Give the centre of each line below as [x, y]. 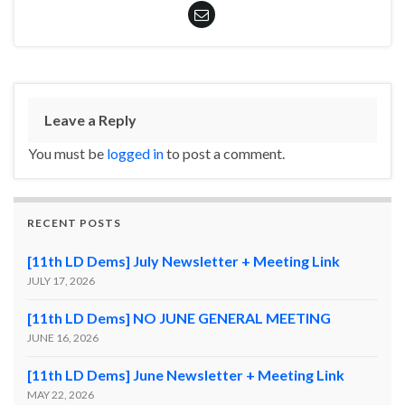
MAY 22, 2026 [61, 394]
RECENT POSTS [74, 222]
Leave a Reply [90, 119]
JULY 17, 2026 [61, 280]
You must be [67, 153]
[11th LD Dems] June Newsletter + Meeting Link [186, 374]
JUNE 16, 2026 [63, 337]
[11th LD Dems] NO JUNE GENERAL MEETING [179, 317]
